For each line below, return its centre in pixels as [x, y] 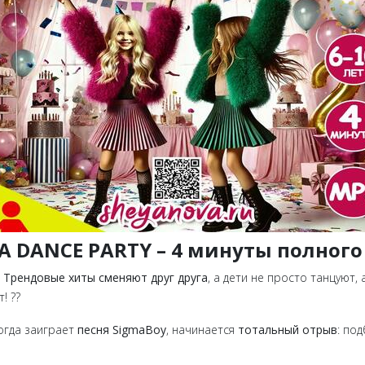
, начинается [202, 330]
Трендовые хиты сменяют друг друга [106, 277]
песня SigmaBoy [122, 330]
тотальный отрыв [288, 330]
